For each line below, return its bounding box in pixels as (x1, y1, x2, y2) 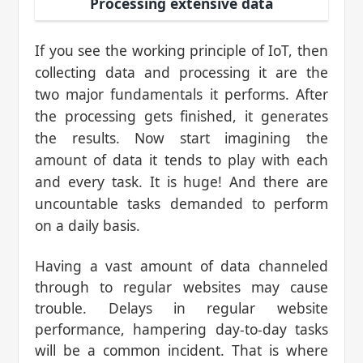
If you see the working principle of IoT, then (35, 41, 328, 61)
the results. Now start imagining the (35, 128, 328, 148)
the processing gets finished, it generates (35, 106, 328, 126)
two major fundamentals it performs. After (35, 84, 328, 105)
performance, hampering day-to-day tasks (35, 319, 328, 340)
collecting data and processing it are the (35, 62, 328, 83)
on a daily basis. (35, 216, 141, 236)
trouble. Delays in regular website (35, 298, 328, 318)
